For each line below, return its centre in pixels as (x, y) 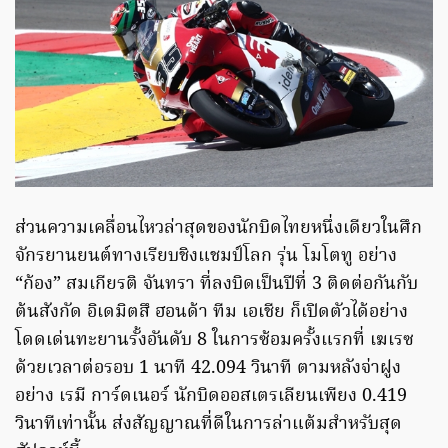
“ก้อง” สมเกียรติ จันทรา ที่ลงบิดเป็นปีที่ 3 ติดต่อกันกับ (216, 285)
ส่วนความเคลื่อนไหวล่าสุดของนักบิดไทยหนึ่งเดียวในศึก (218, 229)
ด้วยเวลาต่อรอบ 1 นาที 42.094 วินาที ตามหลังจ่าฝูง (208, 369)
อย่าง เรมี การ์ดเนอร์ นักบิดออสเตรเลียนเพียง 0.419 (211, 397)
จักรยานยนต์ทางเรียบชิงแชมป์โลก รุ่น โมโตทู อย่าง (206, 257)
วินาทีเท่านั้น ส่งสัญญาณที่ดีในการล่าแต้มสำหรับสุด (208, 425)
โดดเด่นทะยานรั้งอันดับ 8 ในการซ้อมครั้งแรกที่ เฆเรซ (214, 341)
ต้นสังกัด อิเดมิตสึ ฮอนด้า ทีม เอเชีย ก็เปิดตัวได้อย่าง (211, 313)
